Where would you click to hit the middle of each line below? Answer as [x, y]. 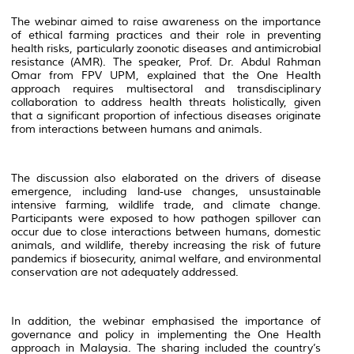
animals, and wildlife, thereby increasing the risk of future [166, 246]
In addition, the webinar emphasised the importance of [166, 322]
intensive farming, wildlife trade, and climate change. [166, 205]
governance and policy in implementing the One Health [166, 335]
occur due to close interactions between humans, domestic [166, 232]
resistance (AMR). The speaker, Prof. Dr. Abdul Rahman [166, 62]
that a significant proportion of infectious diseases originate [166, 116]
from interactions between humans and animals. [137, 130]
